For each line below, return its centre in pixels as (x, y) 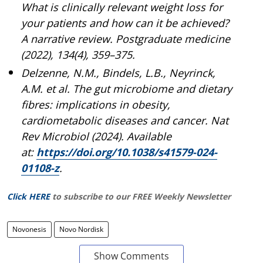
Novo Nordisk (81, 229)
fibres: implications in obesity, (96, 104)
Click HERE (28, 196)
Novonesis (29, 229)
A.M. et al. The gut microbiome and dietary (127, 88)
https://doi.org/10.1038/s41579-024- (127, 152)
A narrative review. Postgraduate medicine (126, 38)
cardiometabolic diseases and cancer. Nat (125, 120)
